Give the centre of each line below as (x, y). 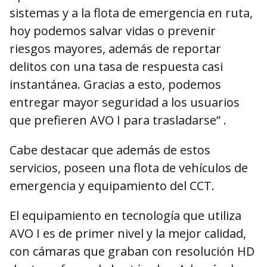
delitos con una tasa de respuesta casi (116, 66)
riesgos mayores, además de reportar (115, 49)
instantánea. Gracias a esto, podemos (115, 84)
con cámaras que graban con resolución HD (132, 251)
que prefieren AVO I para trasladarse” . (118, 120)
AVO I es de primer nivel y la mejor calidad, (128, 233)
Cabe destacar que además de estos (110, 150)
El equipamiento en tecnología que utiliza (125, 215)
